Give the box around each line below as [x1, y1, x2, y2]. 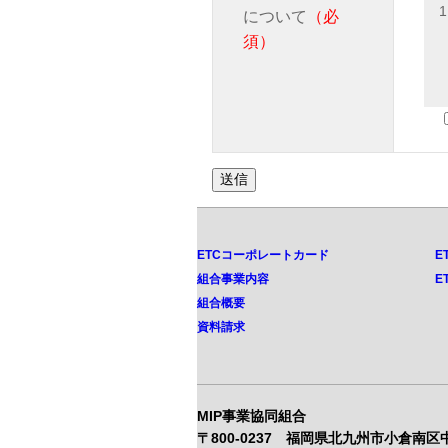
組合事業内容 [197, 271, 269, 286]
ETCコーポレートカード [197, 247, 329, 262]
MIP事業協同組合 [197, 407, 306, 424]
